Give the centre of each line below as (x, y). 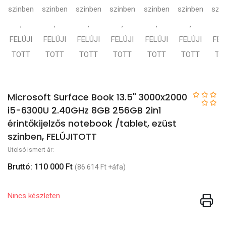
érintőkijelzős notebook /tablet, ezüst (92, 123)
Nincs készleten (34, 196)
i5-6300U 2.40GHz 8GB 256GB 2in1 (84, 110)
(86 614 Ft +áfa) (100, 167)
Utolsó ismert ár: (31, 150)
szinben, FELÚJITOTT (52, 136)
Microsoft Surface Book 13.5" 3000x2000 (97, 97)
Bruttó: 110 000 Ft (40, 166)
